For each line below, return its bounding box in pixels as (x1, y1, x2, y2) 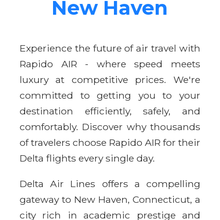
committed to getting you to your (20, 89, 200, 101)
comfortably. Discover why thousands (20, 120, 200, 133)
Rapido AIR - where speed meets (20, 57, 200, 70)
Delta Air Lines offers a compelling (20, 177, 200, 190)
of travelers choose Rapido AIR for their (20, 136, 200, 148)
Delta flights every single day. (20, 152, 155, 164)
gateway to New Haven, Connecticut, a (20, 193, 200, 205)
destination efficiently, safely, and (20, 105, 200, 117)
